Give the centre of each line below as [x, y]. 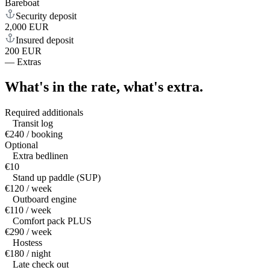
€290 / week [28, 232]
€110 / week [28, 210]
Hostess [27, 243]
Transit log [33, 124]
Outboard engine [45, 199]
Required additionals [44, 113]
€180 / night [28, 254]
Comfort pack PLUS [52, 221]
